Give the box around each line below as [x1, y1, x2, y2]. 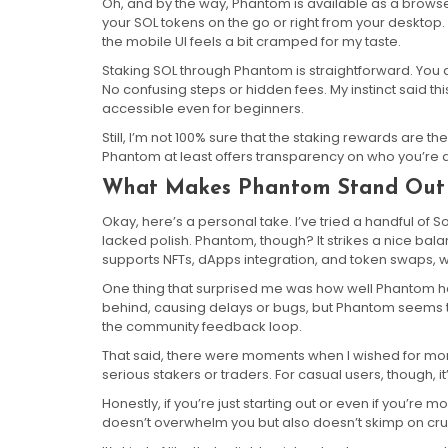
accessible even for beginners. [102, 99, 304, 119]
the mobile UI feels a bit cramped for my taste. [102, 32, 401, 52]
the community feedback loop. [102, 317, 302, 337]
